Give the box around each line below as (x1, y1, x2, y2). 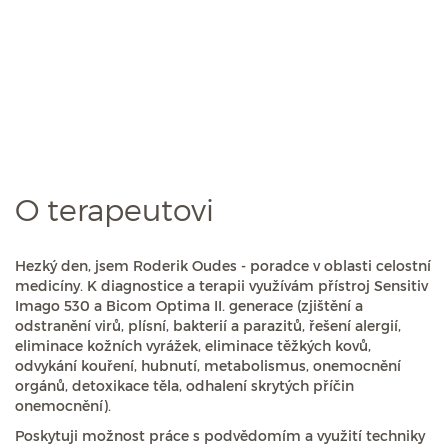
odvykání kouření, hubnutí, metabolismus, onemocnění (15, 357, 401, 374)
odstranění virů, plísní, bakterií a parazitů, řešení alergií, (15, 317, 401, 334)
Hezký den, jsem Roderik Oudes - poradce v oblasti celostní (15, 257, 431, 274)
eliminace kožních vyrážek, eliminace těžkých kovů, (15, 337, 371, 354)
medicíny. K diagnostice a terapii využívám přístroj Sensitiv (15, 277, 428, 294)
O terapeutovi (15, 191, 214, 227)
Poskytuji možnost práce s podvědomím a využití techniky (15, 427, 425, 444)
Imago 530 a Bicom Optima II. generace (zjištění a (15, 297, 363, 314)
